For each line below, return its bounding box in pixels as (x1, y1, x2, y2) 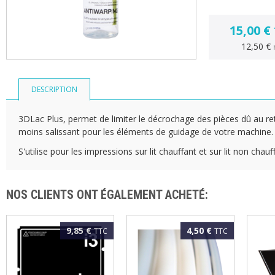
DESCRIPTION (31, 84, 77, 95)
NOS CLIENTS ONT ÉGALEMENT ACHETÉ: (6, 187, 208, 202)
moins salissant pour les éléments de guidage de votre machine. (18, 126, 273, 137)
